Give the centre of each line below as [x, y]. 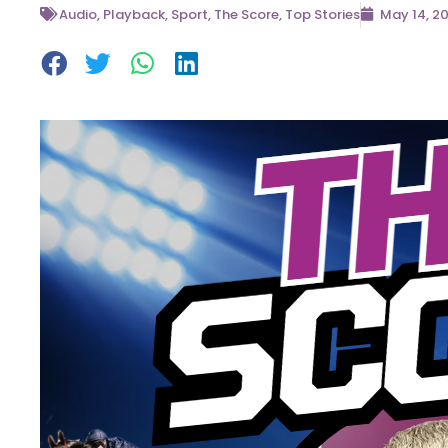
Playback [134, 15]
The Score [246, 15]
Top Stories [322, 15]
